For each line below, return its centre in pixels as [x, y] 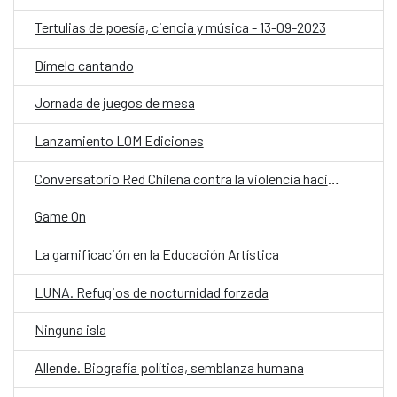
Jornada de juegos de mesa [114, 103]
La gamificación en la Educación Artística [156, 253]
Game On [60, 216]
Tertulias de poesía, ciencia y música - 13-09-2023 [180, 27]
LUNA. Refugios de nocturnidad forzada [151, 292]
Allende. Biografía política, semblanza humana [169, 367]
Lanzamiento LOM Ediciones [119, 141]
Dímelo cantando [84, 65]
